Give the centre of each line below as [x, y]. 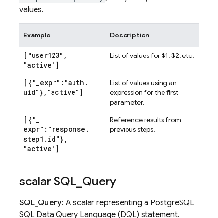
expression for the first [144, 92]
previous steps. [133, 129]
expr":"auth [62, 82]
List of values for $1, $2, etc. [152, 55]
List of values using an [143, 83]
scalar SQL [48, 182]
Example [37, 35]
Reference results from [145, 120]
